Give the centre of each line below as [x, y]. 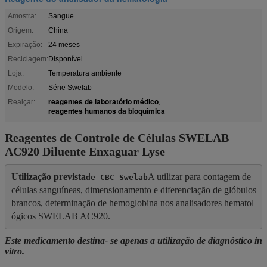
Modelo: [21, 87]
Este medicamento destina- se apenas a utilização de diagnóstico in [133, 240]
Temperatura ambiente [85, 73]
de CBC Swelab [117, 178]
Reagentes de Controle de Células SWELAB [117, 137]
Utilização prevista [48, 177]
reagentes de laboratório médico [103, 101]
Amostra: [22, 16]
